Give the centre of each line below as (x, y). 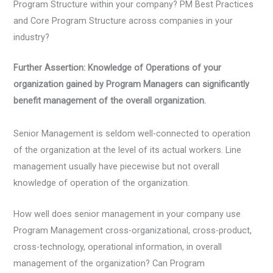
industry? (32, 37)
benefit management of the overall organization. (110, 101)
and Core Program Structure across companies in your (123, 20)
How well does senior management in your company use (127, 214)
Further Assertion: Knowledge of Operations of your (118, 68)
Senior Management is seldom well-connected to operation (132, 134)
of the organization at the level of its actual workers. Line (128, 150)
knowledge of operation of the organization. (102, 183)
